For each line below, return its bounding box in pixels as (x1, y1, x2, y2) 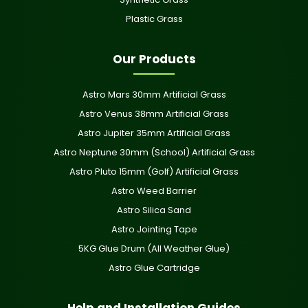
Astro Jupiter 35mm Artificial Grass (78, 126, 230, 140)
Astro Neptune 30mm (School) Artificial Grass (53, 145, 255, 159)
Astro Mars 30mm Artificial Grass (82, 87, 226, 101)
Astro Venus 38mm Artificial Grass (79, 107, 229, 120)
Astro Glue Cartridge (108, 261, 200, 274)
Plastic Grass (125, 12, 183, 25)
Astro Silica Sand (117, 203, 191, 217)
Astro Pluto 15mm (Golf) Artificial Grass (69, 164, 239, 178)
